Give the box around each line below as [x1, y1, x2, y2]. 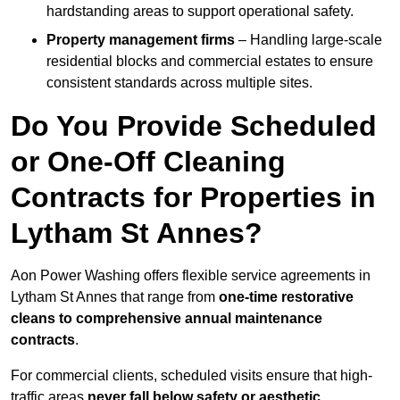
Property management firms [46, 32, 235, 48]
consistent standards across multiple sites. [46, 75, 312, 91]
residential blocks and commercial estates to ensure [46, 54, 373, 70]
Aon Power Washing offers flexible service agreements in [11, 268, 371, 284]
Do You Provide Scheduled [11, 110, 377, 143]
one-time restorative [219, 289, 354, 305]
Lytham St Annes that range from [11, 289, 219, 305]
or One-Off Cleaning [11, 146, 286, 179]
